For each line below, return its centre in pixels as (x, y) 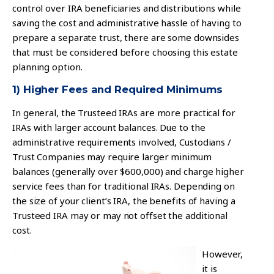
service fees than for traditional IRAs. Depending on (124, 186)
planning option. (47, 66)
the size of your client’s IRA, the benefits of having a (124, 200)
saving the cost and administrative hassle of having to (127, 22)
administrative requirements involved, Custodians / (122, 142)
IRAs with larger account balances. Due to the (109, 127)
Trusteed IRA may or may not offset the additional (120, 215)
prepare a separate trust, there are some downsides (126, 37)
